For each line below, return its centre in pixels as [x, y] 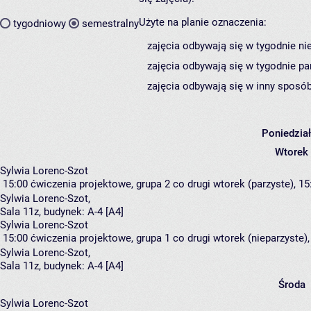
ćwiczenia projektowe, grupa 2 [100, 184]
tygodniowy [40, 23]
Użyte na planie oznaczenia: [203, 23]
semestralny [110, 23]
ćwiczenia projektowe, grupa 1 [100, 238]
